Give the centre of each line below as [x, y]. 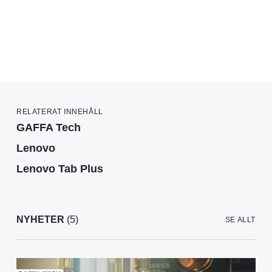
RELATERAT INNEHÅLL [60, 112]
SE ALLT [240, 220]
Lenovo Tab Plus [60, 169]
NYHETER [40, 220]
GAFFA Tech [49, 128]
